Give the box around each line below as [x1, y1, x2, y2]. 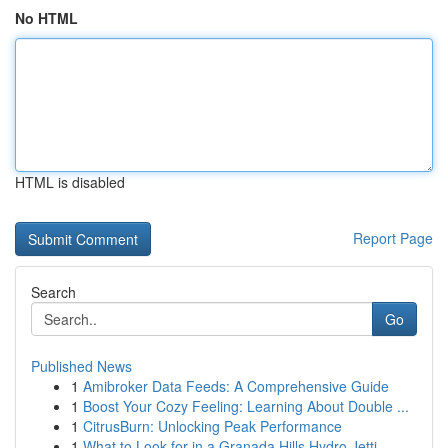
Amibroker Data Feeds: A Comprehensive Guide [83, 376, 389, 396]
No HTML [15, 8, 78, 28]
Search [31, 282, 76, 302]
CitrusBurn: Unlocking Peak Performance [83, 416, 342, 436]
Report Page [353, 228, 433, 248]
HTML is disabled [15, 172, 125, 192]
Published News [31, 356, 132, 376]
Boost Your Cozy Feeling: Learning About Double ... [83, 396, 409, 416]
